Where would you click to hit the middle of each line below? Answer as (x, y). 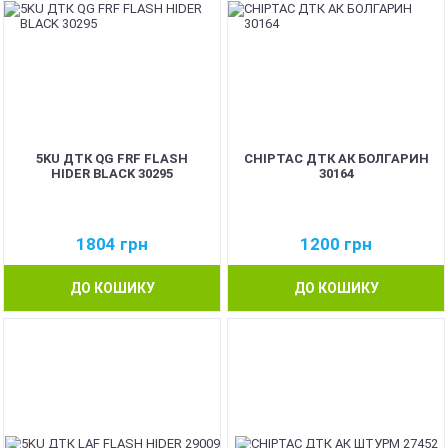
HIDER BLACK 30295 (112, 173)
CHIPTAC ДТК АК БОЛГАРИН (336, 158)
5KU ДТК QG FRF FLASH (112, 158)
